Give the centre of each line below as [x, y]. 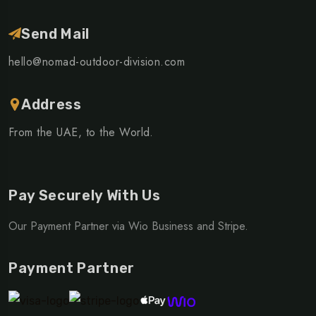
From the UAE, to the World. [81, 132]
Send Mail [55, 34]
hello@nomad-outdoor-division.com [97, 61]
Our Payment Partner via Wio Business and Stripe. [128, 226]
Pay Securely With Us [85, 195]
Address [51, 104]
